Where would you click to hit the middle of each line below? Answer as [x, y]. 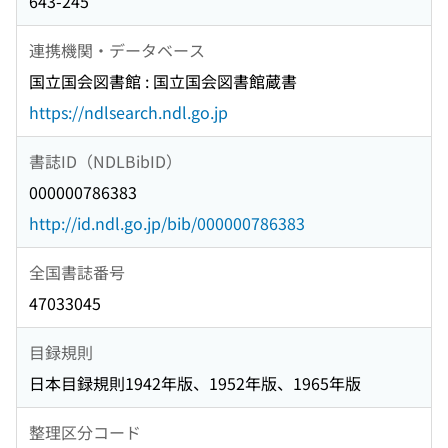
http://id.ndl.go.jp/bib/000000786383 [167, 223]
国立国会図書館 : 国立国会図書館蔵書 [163, 81]
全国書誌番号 [77, 271]
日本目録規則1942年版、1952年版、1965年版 [195, 383]
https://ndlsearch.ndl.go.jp [128, 112]
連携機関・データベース [117, 49]
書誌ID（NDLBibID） [105, 160]
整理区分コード [85, 431]
